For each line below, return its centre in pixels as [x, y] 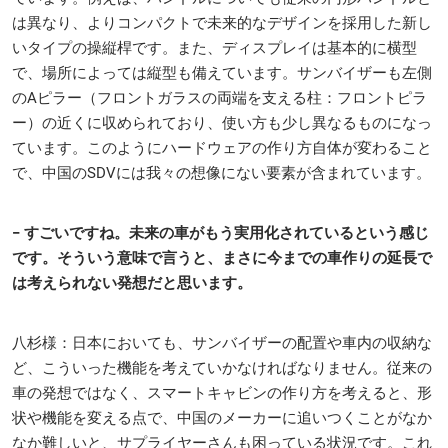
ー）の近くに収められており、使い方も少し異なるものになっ [222, 123]
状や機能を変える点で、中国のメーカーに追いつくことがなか [222, 418]
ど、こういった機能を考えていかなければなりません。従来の [222, 368]
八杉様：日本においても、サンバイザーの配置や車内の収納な [222, 343]
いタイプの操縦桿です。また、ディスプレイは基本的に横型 [214, 48]
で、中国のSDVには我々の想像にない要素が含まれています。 [221, 173]
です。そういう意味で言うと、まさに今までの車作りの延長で [222, 258]
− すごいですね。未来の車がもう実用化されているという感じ [220, 233]
